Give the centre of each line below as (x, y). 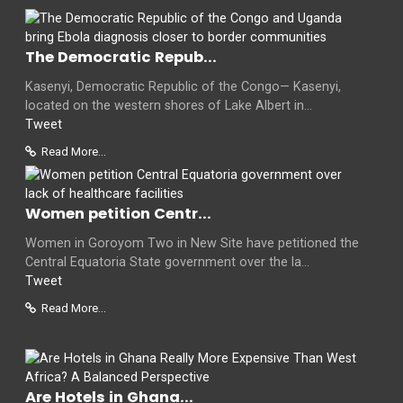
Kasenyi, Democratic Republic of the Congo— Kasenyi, (183, 86)
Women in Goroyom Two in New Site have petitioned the (192, 243)
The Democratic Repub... (121, 57)
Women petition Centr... (118, 213)
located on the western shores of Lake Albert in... (169, 105)
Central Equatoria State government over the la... (167, 262)
